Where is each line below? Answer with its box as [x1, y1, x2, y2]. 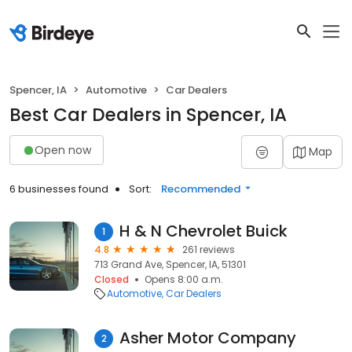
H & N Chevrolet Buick [119, 220, 288, 242]
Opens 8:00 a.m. [145, 273, 223, 286]
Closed [94, 273, 129, 286]
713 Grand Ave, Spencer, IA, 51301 [94, 258, 246, 271]
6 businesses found [9, 181, 108, 196]
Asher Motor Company [119, 327, 296, 349]
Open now [35, 141, 91, 158]
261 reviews [182, 243, 235, 256]
